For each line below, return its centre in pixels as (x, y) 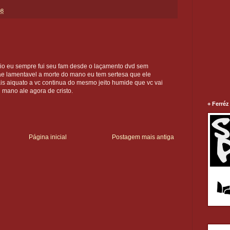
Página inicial (47, 137)
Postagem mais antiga (143, 137)
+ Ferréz (218, 103)
